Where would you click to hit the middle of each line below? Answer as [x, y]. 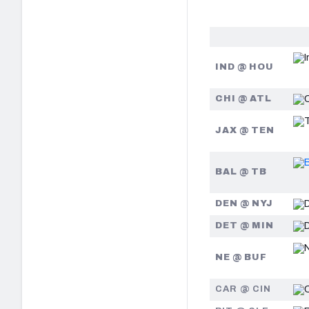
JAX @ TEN [245, 130]
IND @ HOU [245, 67]
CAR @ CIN [243, 289]
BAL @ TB [241, 171]
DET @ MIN [245, 225]
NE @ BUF [241, 257]
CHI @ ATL [244, 98]
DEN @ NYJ [245, 203]
